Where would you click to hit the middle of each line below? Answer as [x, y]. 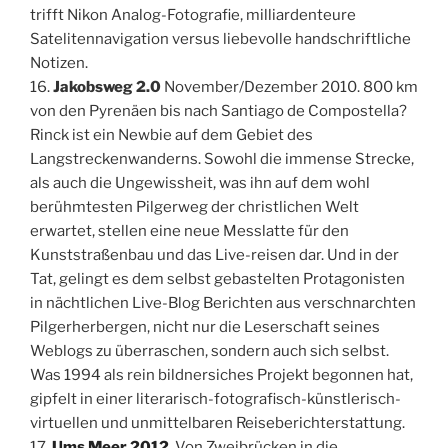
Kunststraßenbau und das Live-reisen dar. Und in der [214, 254]
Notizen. [59, 62]
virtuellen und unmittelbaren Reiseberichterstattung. [217, 422]
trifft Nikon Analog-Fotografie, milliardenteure [193, 14]
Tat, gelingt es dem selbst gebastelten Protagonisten [217, 278]
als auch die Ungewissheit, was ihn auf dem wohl [200, 182]
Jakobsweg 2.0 [107, 86]
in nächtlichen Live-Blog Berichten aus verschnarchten [223, 302]
